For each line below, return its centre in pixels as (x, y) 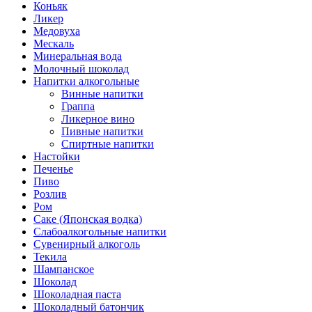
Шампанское (64, 270)
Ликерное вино (98, 119)
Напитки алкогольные (86, 81)
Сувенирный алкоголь (87, 244)
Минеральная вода (78, 56)
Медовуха (57, 31)
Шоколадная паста (77, 295)
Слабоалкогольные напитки (100, 232)
